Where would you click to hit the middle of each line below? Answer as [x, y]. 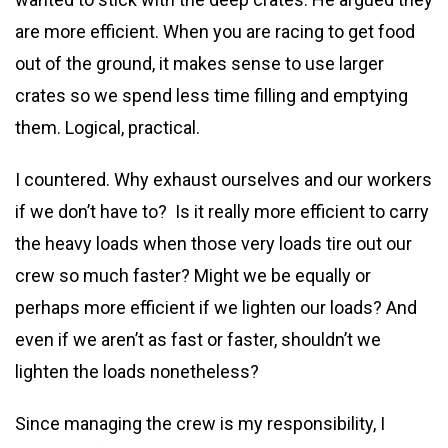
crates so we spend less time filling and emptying [211, 95]
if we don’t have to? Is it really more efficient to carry [222, 211]
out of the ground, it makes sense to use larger [199, 63]
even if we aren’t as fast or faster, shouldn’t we [198, 339]
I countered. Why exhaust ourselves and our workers [223, 179]
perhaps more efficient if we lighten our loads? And [216, 307]
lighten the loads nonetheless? [137, 371]
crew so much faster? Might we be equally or [193, 275]
